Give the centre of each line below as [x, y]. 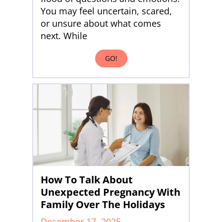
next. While [64, 36]
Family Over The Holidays [103, 205]
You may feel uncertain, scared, [106, 11]
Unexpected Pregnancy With [111, 192]
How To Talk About [87, 180]
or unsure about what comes [101, 24]
